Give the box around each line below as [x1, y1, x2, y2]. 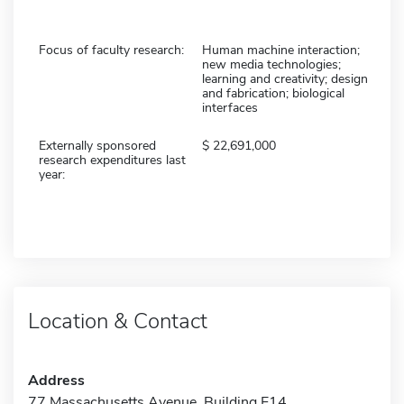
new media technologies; [202, 55, 341, 73]
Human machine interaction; [202, 41, 360, 59]
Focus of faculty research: [39, 41, 184, 59]
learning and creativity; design [202, 69, 368, 87]
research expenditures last [39, 151, 186, 169]
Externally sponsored [39, 136, 156, 154]
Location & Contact [28, 306, 207, 335]
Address [28, 370, 85, 390]
